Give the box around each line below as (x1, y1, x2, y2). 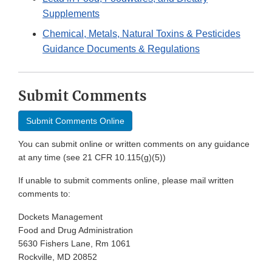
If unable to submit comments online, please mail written (18, 175, 234, 186)
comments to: (18, 189, 70, 199)
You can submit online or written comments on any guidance (18, 139, 250, 149)
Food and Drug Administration (18, 225, 133, 236)
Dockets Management (18, 212, 103, 222)
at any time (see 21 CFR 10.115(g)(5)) (18, 152, 166, 163)
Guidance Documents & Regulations (42, 44, 200, 55)
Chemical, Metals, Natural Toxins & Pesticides (42, 29, 240, 39)
